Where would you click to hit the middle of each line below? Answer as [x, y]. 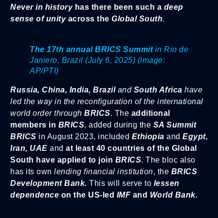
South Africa [159, 90]
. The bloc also [168, 160]
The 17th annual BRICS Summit [92, 50]
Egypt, [195, 137]
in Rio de [172, 50]
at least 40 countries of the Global [131, 148]
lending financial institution [104, 172]
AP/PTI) [44, 71]
